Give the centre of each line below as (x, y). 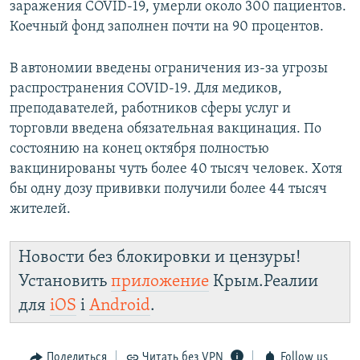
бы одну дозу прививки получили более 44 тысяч (168, 189)
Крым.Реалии (264, 281)
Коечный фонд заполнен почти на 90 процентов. (167, 27)
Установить (65, 281)
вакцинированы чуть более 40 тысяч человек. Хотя (176, 169)
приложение (160, 281)
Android (120, 305)
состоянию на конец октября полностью (139, 149)
